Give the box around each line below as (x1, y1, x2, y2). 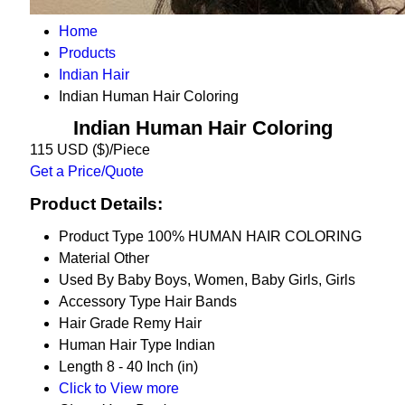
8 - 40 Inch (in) (106, 359, 198, 374)
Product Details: (29, 194, 163, 213)
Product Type (58, 229, 144, 244)
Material (58, 250, 110, 266)
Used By (58, 272, 114, 287)
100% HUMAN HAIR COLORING (146, 229, 362, 244)
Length (58, 359, 103, 374)
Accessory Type (58, 294, 161, 309)
